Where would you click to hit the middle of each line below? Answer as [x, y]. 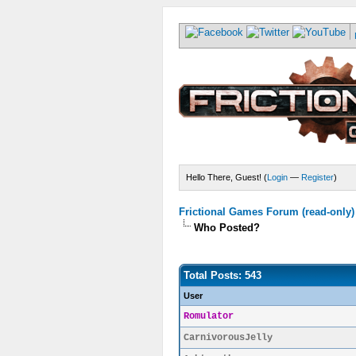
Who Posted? [227, 228]
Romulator [209, 316]
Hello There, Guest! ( [226, 177]
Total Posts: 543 [222, 275]
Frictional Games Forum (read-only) [267, 212]
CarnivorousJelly [228, 338]
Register [317, 177]
